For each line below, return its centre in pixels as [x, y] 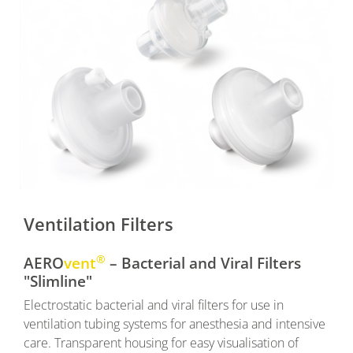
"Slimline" [58, 281]
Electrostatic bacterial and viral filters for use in [154, 305]
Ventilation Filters [98, 225]
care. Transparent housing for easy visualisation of [161, 342]
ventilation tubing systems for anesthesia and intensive [175, 323]
